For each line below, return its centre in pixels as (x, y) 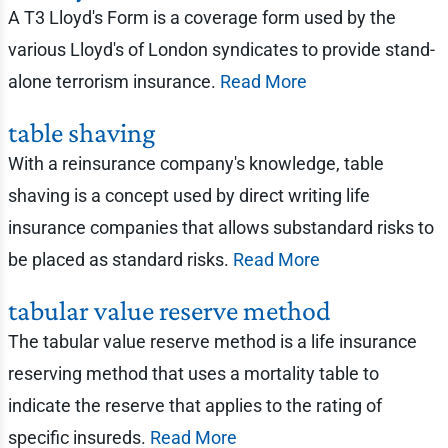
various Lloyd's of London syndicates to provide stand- (221, 49)
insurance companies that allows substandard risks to (220, 227)
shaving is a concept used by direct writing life (188, 195)
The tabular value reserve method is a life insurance (212, 341)
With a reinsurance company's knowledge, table (195, 163)
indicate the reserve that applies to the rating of (194, 405)
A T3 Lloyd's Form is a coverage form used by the (201, 17)
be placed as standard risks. (120, 259)
